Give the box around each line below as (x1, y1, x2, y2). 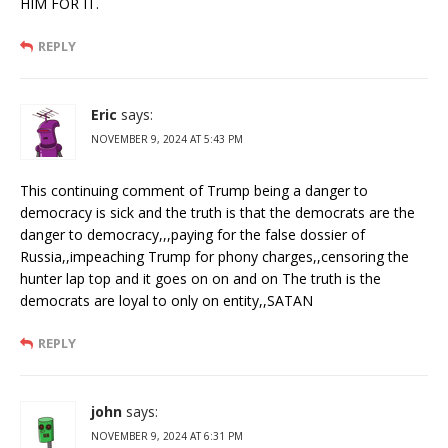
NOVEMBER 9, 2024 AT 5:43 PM (91, 131, 243, 146)
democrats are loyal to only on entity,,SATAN (20, 290, 313, 310)
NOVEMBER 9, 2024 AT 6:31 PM (91, 428, 243, 443)
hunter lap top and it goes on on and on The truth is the (20, 268, 381, 288)
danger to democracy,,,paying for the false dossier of (20, 224, 365, 244)
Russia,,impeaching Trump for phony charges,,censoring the (20, 246, 409, 266)
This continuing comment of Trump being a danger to (20, 180, 368, 200)
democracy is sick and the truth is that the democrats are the (20, 202, 415, 222)
